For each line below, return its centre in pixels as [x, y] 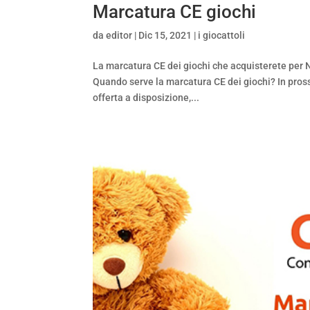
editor [119, 36]
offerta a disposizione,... [146, 98]
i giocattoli [222, 36]
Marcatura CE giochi [175, 12]
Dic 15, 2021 [165, 36]
